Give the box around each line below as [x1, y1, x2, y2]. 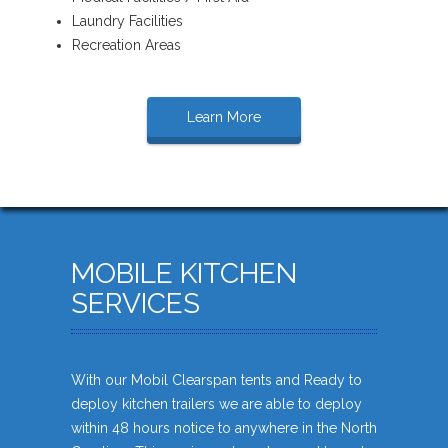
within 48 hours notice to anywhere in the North [71, 420, 377, 437]
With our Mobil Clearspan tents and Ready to [71, 372, 362, 389]
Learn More [187, 109, 261, 126]
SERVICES [71, 287, 200, 321]
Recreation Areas [72, 37, 181, 54]
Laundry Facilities [72, 13, 183, 30]
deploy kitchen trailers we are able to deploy [71, 396, 362, 413]
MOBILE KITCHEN [71, 257, 297, 291]
